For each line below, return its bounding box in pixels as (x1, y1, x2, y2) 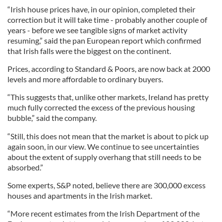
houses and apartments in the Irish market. (7, 191, 152, 200)
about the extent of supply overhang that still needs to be (7, 152, 201, 162)
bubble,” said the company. (7, 113, 97, 122)
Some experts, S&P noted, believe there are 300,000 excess (7, 180, 206, 190)
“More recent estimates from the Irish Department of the (7, 209, 200, 218)
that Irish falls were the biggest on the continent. (7, 46, 171, 55)
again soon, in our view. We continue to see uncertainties (7, 142, 199, 151)
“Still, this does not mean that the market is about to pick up (7, 131, 209, 141)
